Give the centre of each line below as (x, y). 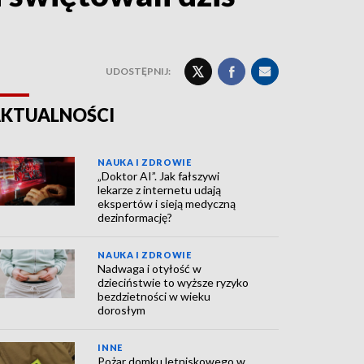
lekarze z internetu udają (160, 190)
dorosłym (122, 310)
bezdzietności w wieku (154, 296)
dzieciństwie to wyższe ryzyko (173, 282)
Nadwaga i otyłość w (150, 269)
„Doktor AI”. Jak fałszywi (159, 176)
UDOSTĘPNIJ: (138, 71)
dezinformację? (135, 217)
